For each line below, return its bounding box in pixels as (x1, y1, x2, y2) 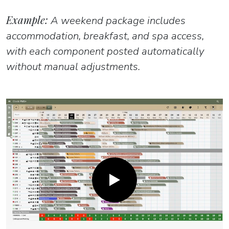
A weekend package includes (48, 13, 186, 28)
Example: (6, 12, 48, 27)
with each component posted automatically (6, 43, 204, 58)
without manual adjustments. (6, 59, 140, 74)
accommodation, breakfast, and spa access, (6, 28, 204, 43)
